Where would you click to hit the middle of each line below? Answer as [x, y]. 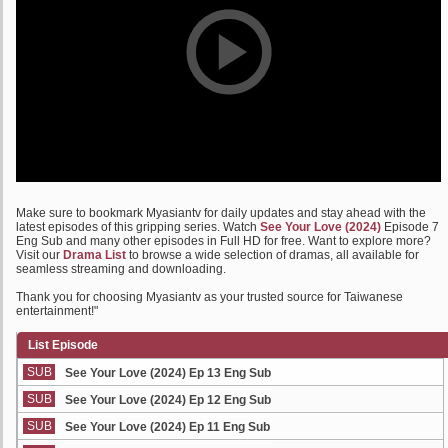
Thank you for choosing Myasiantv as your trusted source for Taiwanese [209, 297]
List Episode [63, 345]
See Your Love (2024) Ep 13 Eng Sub [168, 373]
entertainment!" [57, 311]
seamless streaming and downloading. [121, 269]
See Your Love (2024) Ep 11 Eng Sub [167, 427]
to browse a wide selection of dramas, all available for [272, 255]
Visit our [39, 255]
